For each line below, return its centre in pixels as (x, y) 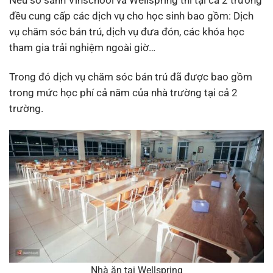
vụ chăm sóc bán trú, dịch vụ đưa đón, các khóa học (127, 31)
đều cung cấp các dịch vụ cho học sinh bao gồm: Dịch (131, 16)
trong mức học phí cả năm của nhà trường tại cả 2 (123, 92)
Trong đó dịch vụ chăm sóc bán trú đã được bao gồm (131, 76)
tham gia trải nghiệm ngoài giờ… (82, 47)
